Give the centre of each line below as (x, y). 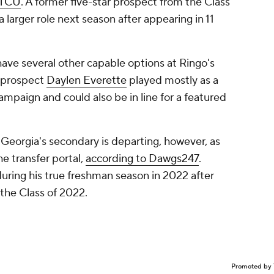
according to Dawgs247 (142, 159)
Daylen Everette (87, 81)
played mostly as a (172, 81)
